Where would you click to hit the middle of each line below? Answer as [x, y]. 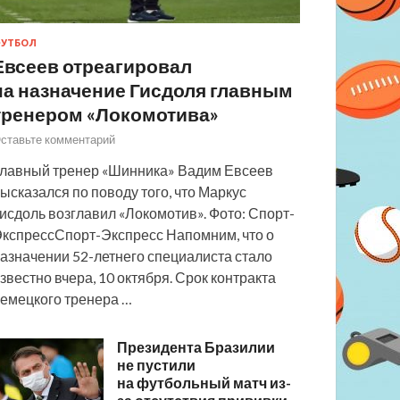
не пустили [157, 364]
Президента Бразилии [196, 346]
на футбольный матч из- [204, 382]
